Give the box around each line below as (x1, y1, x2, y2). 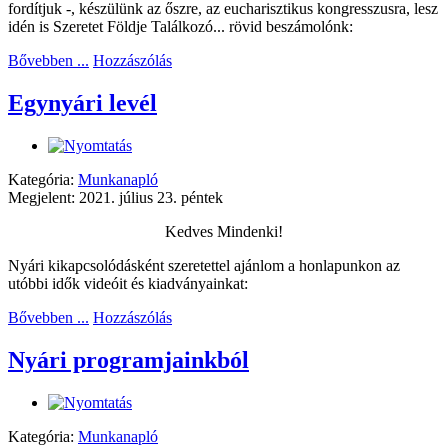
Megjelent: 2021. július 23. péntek (8, 189, 223, 206)
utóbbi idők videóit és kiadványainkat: (8, 275, 248, 292)
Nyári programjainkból (8, 346, 249, 373)
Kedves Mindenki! (165, 223, 283, 240)
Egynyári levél (8, 90, 157, 117)
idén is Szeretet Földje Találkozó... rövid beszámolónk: (8, 18, 353, 36)
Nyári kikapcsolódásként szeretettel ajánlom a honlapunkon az (8, 257, 400, 274)
